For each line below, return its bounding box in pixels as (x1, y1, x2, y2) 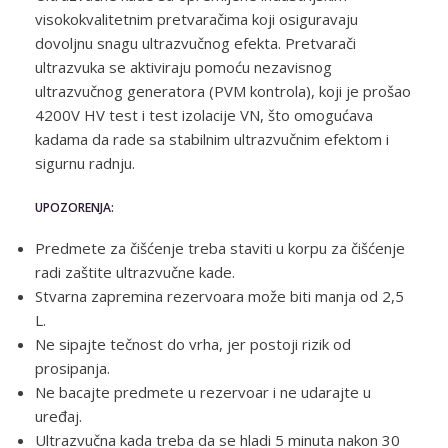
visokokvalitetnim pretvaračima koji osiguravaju (35, 9, 358, 29)
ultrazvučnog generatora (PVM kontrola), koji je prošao (35, 81, 411, 101)
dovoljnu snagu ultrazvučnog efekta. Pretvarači (35, 33, 356, 53)
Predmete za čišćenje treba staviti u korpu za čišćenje (35, 238, 405, 258)
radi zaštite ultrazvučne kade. (35, 262, 235, 282)
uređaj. (35, 406, 82, 426)
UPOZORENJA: (35, 199, 114, 216)
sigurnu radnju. (35, 153, 135, 173)
